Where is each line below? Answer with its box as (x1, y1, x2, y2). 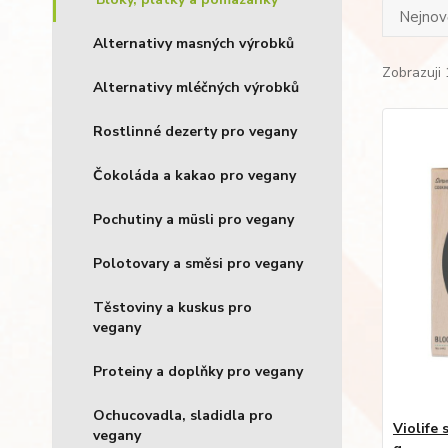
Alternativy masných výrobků (93, 34, 294, 53)
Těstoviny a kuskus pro (93, 298, 252, 317)
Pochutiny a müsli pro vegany (93, 210, 294, 229)
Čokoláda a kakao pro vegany (93, 166, 296, 185)
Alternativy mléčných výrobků (93, 78, 299, 97)
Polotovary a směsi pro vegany (93, 254, 303, 273)
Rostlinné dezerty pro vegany (93, 122, 297, 141)
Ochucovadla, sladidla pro (93, 406, 273, 425)
